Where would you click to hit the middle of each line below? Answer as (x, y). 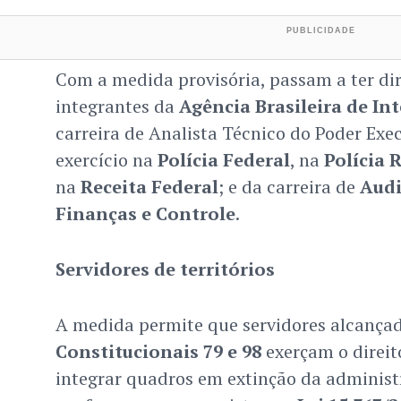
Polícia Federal (223, 160)
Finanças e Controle (145, 214)
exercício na (106, 160)
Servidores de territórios (165, 269)
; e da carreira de (289, 187)
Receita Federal (149, 187)
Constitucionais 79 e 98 (158, 352)
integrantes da (117, 107)
